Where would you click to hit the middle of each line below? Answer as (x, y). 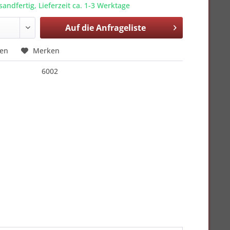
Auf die (79, 28)
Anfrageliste (121, 28)
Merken (46, 51)
